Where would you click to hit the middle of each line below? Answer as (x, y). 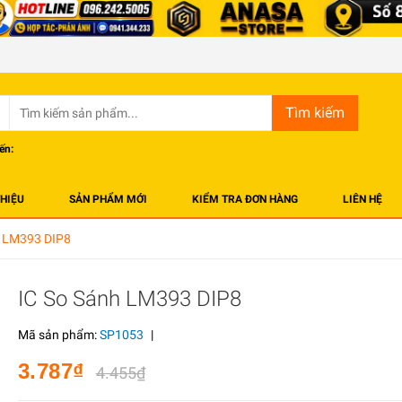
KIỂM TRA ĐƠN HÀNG (245, 200)
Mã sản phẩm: (58, 335)
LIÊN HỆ (363, 200)
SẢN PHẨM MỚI (108, 200)
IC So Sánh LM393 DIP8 (129, 299)
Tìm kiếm (315, 113)
